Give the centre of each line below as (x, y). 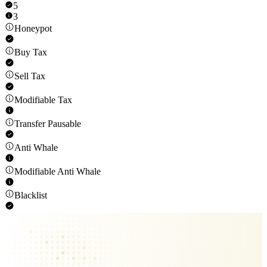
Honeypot (33, 29)
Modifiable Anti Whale (58, 172)
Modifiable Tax (43, 100)
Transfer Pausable (48, 124)
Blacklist (31, 195)
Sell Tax (30, 76)
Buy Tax (31, 52)
